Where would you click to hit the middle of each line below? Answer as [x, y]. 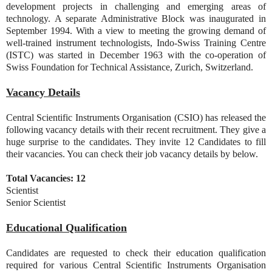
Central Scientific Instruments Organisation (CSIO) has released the [136, 117]
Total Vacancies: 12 [46, 178]
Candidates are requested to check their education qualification [136, 253]
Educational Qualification [66, 227]
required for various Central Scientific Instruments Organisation [136, 265]
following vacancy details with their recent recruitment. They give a [136, 129]
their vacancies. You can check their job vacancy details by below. [132, 154]
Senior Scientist [36, 202]
